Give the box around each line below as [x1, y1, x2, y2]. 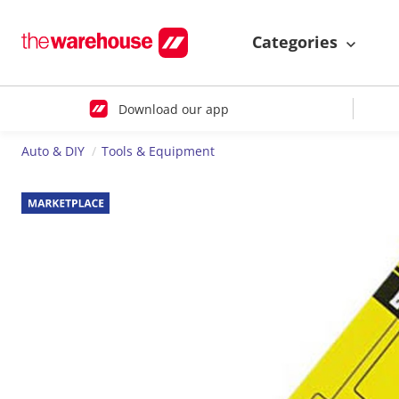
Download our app [118, 100, 229, 118]
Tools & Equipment [101, 142, 215, 160]
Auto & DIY [21, 142, 85, 160]
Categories [252, 31, 342, 53]
